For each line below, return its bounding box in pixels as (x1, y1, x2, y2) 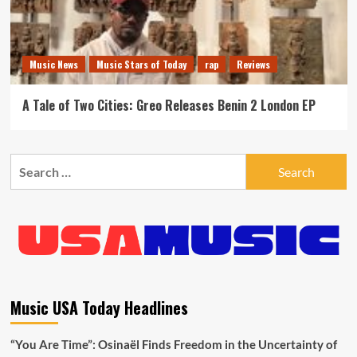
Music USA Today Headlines (10, 296, 188, 320)
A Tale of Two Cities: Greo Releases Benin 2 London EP (22, 96, 316, 115)
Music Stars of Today (96, 57, 186, 71)
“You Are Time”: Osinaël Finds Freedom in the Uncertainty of (10, 337, 337, 351)
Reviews (236, 57, 270, 71)
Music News (29, 57, 78, 71)
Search (9, 155, 49, 171)
